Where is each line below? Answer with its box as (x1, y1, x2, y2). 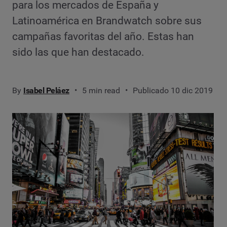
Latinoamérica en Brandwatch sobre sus (12, 14, 202, 27)
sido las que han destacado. (12, 46, 144, 58)
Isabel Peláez (23, 85, 69, 95)
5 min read (82, 85, 120, 95)
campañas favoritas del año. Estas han (12, 30, 194, 43)
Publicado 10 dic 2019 (132, 85, 213, 95)
